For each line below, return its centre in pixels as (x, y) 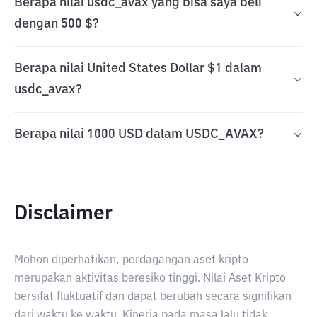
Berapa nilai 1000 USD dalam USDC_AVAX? (139, 134)
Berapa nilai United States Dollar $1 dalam (138, 69)
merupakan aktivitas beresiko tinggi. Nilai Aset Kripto (150, 279)
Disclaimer (63, 214)
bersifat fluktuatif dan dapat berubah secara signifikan (153, 297)
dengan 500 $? (57, 24)
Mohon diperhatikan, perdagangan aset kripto (131, 260)
